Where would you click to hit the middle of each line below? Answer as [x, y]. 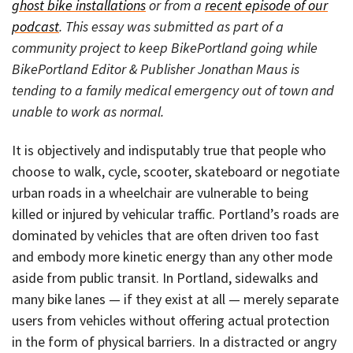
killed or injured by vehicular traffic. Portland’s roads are [175, 214]
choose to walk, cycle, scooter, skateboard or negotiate [176, 171]
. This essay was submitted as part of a [171, 27]
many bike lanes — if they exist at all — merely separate [175, 299]
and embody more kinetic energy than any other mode [172, 256]
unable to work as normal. [88, 112]
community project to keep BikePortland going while [165, 48]
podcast [35, 27]
